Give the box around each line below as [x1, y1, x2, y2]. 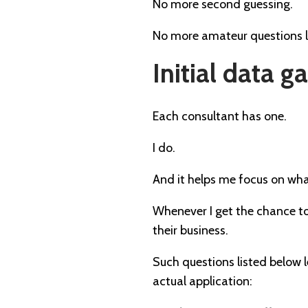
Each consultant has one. [153, 108, 287, 124]
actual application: [153, 273, 252, 289]
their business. [153, 222, 228, 238]
